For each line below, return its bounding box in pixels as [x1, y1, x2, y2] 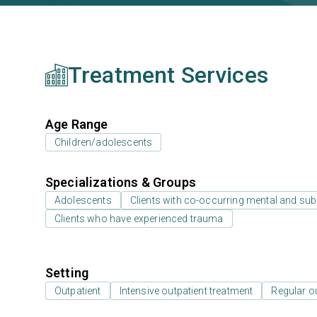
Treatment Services [68, 62, 268, 88]
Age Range [45, 117, 108, 132]
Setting [45, 265, 89, 280]
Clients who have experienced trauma [54, 213, 224, 224]
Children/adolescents [54, 137, 153, 148]
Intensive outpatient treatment [119, 285, 253, 296]
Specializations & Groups [45, 175, 196, 190]
